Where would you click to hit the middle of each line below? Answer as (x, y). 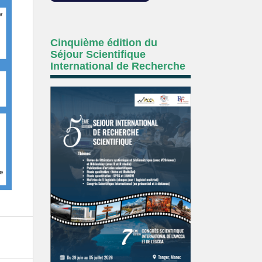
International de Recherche (118, 66)
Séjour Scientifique (98, 54)
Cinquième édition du (104, 43)
